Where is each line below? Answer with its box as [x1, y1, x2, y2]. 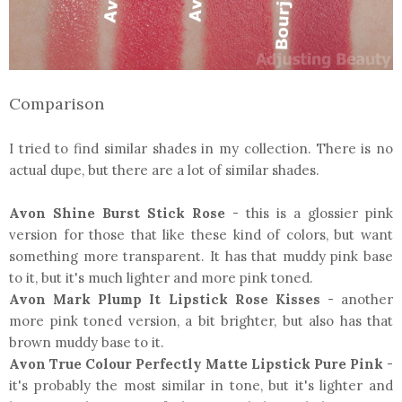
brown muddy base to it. [9, 333, 164, 351]
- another [319, 290, 393, 308]
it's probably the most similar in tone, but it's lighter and [9, 376, 393, 394]
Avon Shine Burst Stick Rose [9, 204, 225, 222]
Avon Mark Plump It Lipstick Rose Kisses [9, 290, 320, 308]
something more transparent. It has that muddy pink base [9, 247, 393, 265]
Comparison [9, 92, 104, 114]
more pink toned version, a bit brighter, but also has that [9, 311, 393, 329]
